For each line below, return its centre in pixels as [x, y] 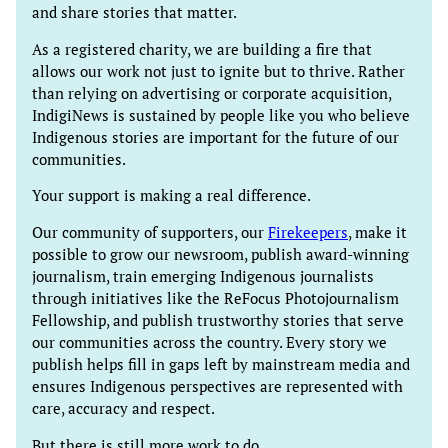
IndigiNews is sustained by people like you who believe [221, 115]
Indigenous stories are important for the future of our [215, 137]
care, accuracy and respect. [123, 409]
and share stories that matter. [134, 12]
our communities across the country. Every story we [209, 343]
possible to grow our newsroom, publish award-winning [220, 255]
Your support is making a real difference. [171, 196]
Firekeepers [308, 233]
